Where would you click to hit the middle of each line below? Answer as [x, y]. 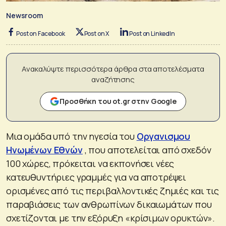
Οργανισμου [163, 136]
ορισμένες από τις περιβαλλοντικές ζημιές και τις [112, 190]
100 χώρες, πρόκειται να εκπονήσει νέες [90, 163]
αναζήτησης [113, 79]
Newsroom [24, 15]
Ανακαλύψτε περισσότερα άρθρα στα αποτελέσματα [113, 69]
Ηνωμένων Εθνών [44, 150]
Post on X [97, 33]
